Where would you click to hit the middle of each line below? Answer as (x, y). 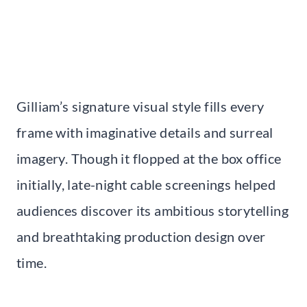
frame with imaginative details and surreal (145, 133)
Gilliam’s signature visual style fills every (140, 107)
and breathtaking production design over (141, 237)
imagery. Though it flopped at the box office (149, 159)
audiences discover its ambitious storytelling (152, 211)
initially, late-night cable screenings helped (146, 185)
